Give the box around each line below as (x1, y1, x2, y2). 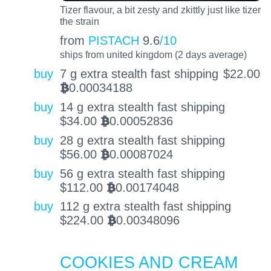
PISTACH (88, 34, 139, 48)
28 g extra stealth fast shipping (59, 133, 225, 147)
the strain (59, 15, 99, 27)
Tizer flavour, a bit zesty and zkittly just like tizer (59, 4, 261, 15)
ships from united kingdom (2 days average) (59, 49, 247, 60)
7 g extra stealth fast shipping (59, 67, 218, 81)
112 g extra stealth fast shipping (59, 200, 231, 214)
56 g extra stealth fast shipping (59, 166, 225, 180)
